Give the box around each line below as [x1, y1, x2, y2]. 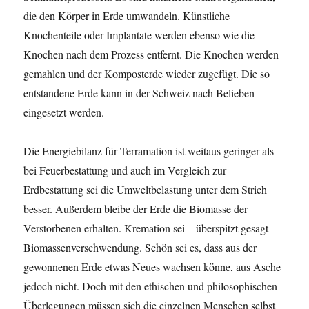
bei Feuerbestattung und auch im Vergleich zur [23, 163, 227, 178]
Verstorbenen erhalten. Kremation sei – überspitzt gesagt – [23, 221, 277, 236]
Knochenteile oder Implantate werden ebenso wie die [23, 28, 255, 43]
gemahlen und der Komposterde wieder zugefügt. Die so [23, 66, 270, 81]
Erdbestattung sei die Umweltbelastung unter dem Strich [23, 182, 268, 197]
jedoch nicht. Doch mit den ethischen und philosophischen [23, 279, 278, 294]
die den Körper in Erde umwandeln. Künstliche [23, 8, 230, 23]
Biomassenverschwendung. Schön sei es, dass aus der [23, 240, 257, 255]
